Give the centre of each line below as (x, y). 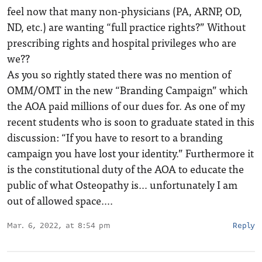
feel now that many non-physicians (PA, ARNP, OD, (125, 11)
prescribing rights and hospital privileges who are (122, 42)
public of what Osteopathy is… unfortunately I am (122, 185)
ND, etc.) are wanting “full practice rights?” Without (126, 27)
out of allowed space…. (60, 200)
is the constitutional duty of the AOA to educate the (125, 169)
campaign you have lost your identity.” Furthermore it (130, 153)
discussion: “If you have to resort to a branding (115, 137)
